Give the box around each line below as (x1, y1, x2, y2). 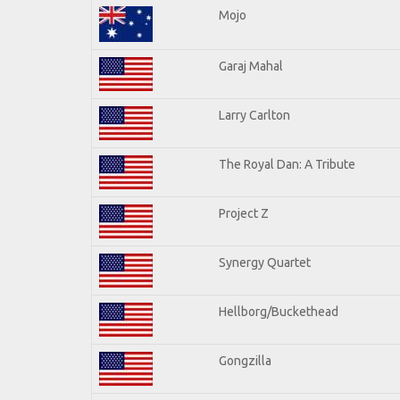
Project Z (219, 205, 269, 221)
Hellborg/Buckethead (219, 304, 338, 319)
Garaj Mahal (219, 58, 283, 73)
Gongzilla (219, 353, 271, 368)
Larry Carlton (219, 107, 290, 122)
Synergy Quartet (219, 254, 311, 270)
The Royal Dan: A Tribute (219, 156, 355, 171)
